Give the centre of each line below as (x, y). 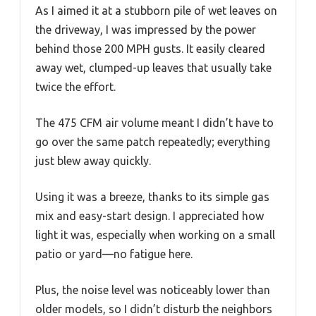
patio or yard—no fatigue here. (114, 254)
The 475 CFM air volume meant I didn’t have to (154, 122)
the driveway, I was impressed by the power (146, 29)
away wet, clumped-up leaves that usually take (153, 67)
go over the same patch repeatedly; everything (153, 141)
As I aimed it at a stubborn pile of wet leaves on (156, 10)
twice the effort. (75, 86)
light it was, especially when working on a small (155, 235)
